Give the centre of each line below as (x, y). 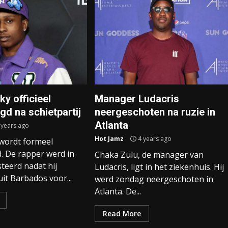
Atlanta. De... (118, 191)
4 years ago (154, 139)
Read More (122, 213)
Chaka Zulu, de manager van (149, 155)
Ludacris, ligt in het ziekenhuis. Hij (159, 167)
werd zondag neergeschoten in (154, 179)
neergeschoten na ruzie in (155, 112)
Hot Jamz (109, 139)
